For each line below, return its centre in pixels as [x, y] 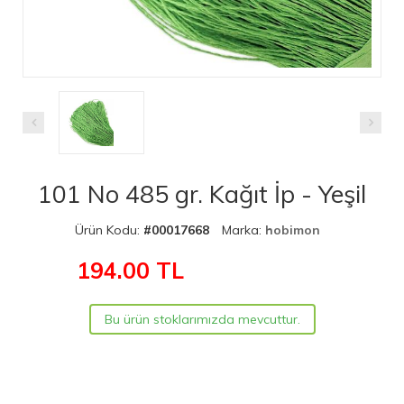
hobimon [293, 230]
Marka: [243, 230]
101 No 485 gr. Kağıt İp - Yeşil [202, 193]
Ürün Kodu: [109, 230]
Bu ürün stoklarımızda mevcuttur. [202, 319]
